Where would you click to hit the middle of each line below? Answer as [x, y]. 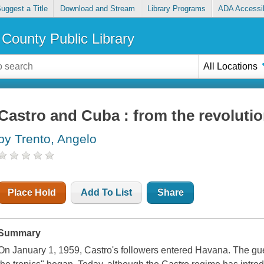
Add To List [107, 193]
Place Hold [32, 193]
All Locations [231, 66]
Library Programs [177, 9]
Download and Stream [97, 9]
